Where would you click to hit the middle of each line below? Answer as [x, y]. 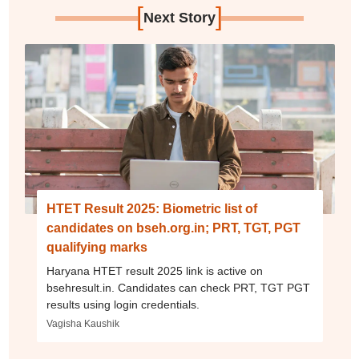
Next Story [179, 18]
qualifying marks [97, 247]
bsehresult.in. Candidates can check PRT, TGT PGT [178, 288]
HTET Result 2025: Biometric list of [151, 209]
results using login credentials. [123, 305]
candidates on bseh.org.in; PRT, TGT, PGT [173, 228]
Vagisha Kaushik [83, 324]
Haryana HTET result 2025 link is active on [154, 271]
